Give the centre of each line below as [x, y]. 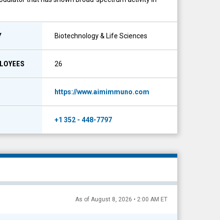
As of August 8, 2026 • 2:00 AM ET [121, 199]
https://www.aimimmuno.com [102, 92]
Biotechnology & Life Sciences [101, 36]
